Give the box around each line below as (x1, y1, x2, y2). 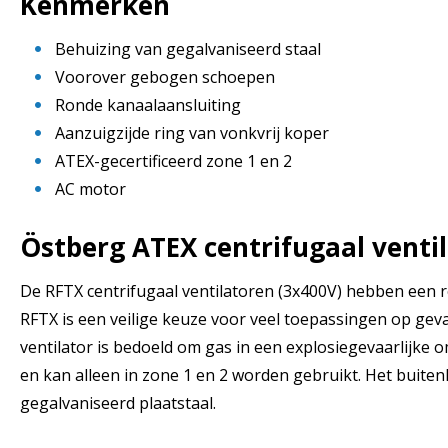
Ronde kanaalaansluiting (55, 93, 241, 116)
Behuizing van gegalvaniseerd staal (55, 37, 321, 60)
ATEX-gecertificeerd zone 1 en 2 (55, 149, 292, 172)
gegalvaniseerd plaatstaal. (20, 391, 216, 414)
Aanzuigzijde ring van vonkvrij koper (55, 121, 329, 144)
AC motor (55, 177, 126, 200)
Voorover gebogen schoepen (55, 65, 275, 88)
